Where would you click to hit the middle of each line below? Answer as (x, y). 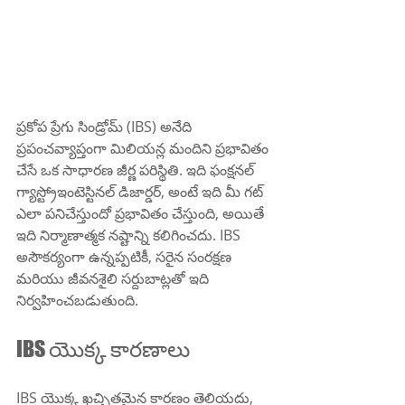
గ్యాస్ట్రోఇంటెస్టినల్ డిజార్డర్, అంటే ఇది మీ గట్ (141, 192)
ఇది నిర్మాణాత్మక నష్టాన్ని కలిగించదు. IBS (130, 235)
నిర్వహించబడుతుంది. (77, 301)
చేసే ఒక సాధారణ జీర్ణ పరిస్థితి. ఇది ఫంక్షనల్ (137, 170)
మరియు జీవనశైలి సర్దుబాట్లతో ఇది (114, 279)
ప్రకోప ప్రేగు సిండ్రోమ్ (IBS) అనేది (106, 127)
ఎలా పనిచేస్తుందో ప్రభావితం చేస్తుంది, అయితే (142, 214)
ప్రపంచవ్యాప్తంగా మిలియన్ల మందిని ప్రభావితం (144, 149)
